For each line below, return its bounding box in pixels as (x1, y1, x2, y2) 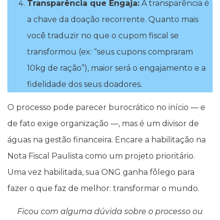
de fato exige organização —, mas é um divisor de (7, 118, 199, 128)
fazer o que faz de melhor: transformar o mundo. (7, 183, 199, 193)
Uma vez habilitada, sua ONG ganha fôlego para (7, 167, 194, 177)
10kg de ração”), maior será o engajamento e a (27, 63, 206, 73)
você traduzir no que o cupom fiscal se (27, 30, 179, 40)
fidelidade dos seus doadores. (27, 79, 142, 89)
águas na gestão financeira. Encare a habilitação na (7, 135, 206, 144)
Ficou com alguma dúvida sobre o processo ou (17, 207, 203, 217)
